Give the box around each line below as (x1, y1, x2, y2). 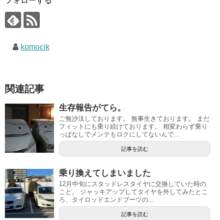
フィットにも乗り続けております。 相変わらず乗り (59, 123, 208, 130)
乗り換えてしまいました (59, 168, 151, 178)
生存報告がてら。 (59, 103, 126, 112)
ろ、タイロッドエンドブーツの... (59, 196, 154, 203)
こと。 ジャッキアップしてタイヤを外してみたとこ (59, 188, 208, 195)
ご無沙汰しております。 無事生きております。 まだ (59, 115, 210, 122)
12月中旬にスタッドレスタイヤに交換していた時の (59, 180, 206, 188)
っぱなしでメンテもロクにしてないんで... (59, 131, 180, 138)
